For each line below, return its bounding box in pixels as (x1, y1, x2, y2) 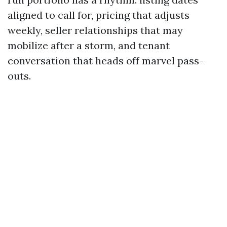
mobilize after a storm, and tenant (8, 39, 170, 52)
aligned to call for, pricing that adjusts (8, 9, 190, 21)
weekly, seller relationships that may (8, 24, 183, 36)
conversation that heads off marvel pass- (8, 54, 204, 67)
